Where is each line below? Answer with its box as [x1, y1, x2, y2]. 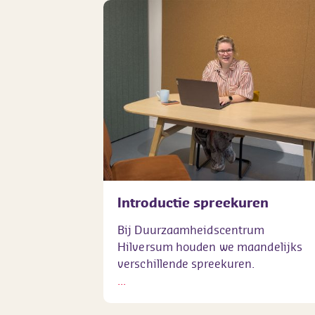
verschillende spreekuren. [117, 255, 255, 271]
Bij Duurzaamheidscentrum [117, 221, 265, 238]
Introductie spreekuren [117, 193, 269, 211]
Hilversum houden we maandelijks [117, 238, 303, 255]
